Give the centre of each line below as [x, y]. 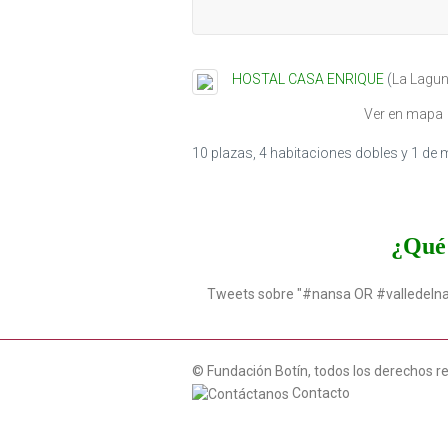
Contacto [319, 392]
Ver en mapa [403, 114]
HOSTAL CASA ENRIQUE [308, 79]
